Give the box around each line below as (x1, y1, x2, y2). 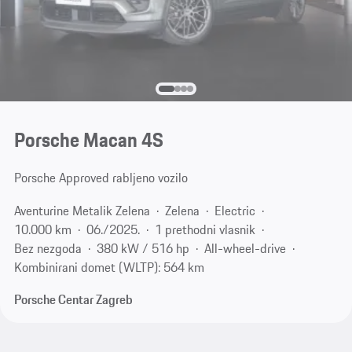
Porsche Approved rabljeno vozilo (13, 168, 188, 188)
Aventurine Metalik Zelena (13, 200, 150, 220)
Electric (214, 200, 255, 220)
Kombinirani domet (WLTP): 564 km (13, 257, 204, 277)
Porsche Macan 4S (13, 125, 163, 156)
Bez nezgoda (13, 238, 82, 258)
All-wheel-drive (203, 238, 286, 258)
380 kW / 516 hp (96, 238, 189, 258)
